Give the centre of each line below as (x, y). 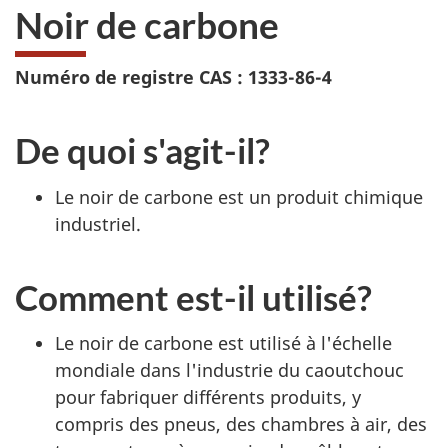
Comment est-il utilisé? (193, 296)
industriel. (98, 223)
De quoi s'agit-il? (142, 150)
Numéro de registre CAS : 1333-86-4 (173, 77)
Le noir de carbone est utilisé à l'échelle (223, 343)
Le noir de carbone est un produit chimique (239, 196)
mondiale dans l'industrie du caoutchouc (229, 370)
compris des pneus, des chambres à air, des (241, 424)
